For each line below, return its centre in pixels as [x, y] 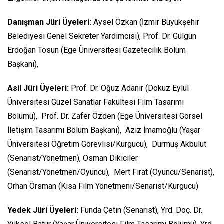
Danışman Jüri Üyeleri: [49, 22]
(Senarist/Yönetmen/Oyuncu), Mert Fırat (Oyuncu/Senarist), [112, 172]
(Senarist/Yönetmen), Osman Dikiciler [73, 158]
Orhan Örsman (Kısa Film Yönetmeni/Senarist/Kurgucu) [103, 186]
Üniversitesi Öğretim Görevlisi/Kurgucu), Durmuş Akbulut [107, 144]
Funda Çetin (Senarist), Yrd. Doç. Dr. [140, 210]
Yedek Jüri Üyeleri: [43, 210]
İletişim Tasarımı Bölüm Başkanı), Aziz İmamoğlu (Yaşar [104, 130]
